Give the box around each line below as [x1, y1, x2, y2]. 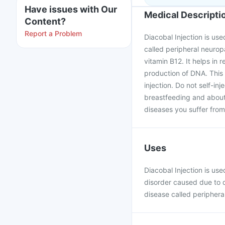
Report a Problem [25, 29, 82, 38]
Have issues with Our [25, 4, 117, 15]
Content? [25, 16, 66, 27]
